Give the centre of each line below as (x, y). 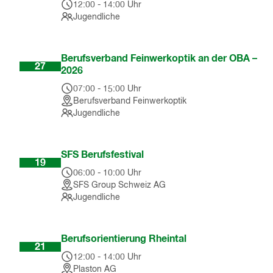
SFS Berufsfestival (103, 155)
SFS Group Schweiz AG (120, 186)
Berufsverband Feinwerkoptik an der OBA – (159, 59)
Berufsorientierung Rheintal (124, 239)
